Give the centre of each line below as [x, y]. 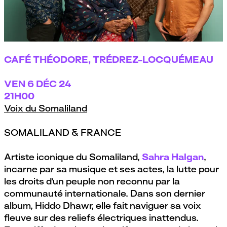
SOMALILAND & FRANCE [63, 132]
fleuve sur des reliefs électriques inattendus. [101, 217]
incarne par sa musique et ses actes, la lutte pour [111, 169]
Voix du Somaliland [46, 108]
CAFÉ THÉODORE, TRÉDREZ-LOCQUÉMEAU [109, 59]
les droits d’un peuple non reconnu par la [92, 181]
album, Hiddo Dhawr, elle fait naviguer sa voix [103, 205]
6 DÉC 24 [49, 84]
